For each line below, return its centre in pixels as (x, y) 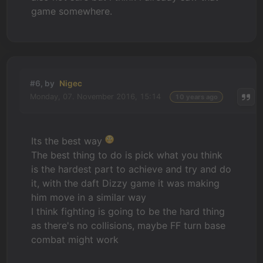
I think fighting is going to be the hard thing (128, 211)
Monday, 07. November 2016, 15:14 (96, 97)
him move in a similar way (89, 197)
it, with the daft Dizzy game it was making (126, 183)
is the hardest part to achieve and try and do (131, 169)
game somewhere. (72, 11)
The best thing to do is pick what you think (127, 155)
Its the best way (68, 141)
